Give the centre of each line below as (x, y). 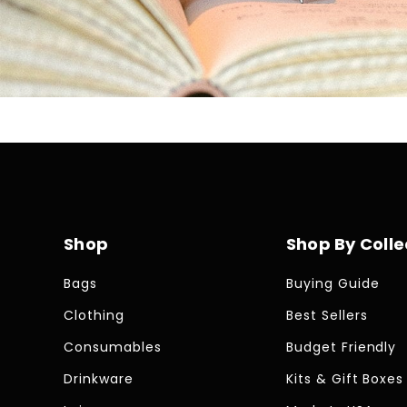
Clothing (94, 316)
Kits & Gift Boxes (345, 379)
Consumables (113, 347)
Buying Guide (333, 284)
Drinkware (99, 379)
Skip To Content (76, 218)
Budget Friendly (341, 347)
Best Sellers (327, 316)
